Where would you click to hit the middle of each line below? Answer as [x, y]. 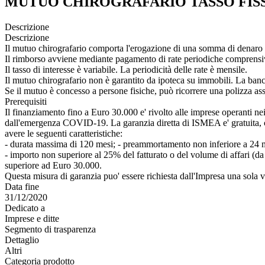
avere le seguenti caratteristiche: [64, 133]
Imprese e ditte [32, 218]
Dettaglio [22, 240]
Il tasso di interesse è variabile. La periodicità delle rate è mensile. [126, 69]
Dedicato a [25, 208]
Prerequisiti [26, 101]
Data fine [22, 186]
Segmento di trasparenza [50, 229]
